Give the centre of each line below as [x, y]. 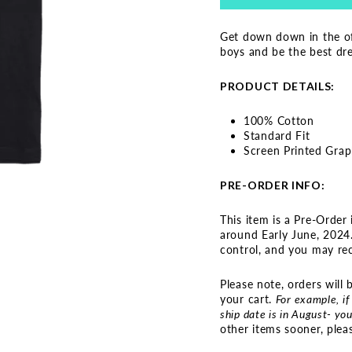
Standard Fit [277, 136]
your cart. [248, 299]
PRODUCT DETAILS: [278, 86]
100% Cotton [279, 121]
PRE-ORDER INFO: [273, 185]
